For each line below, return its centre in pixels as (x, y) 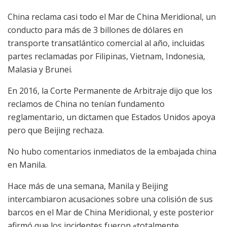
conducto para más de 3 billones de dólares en (95, 30)
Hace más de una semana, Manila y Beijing (88, 186)
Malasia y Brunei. (40, 69)
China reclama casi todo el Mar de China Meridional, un (112, 16)
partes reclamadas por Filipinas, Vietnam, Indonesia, (106, 56)
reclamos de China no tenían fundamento (86, 104)
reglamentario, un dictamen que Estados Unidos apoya (111, 117)
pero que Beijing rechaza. (56, 130)
